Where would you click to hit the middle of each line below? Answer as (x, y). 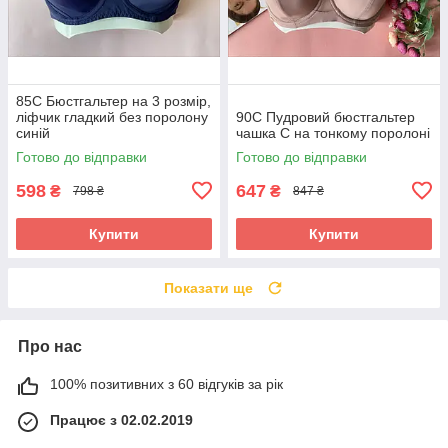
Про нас (50, 346)
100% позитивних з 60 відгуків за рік (166, 383)
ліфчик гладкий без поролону (112, 116)
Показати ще (208, 287)
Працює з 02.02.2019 (121, 419)
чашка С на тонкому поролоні (333, 132)
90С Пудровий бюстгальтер (325, 116)
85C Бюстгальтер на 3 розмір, (113, 100)
